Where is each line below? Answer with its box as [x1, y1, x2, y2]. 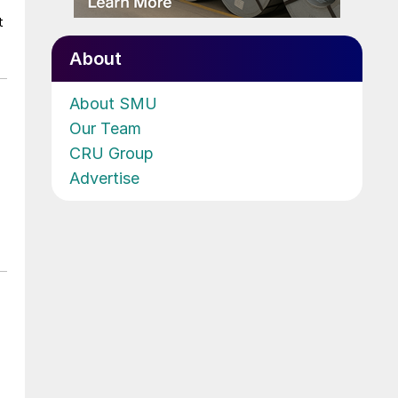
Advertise [69, 168, 139, 187]
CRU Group [69, 143, 154, 163]
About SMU [69, 93, 157, 113]
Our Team [69, 118, 141, 138]
